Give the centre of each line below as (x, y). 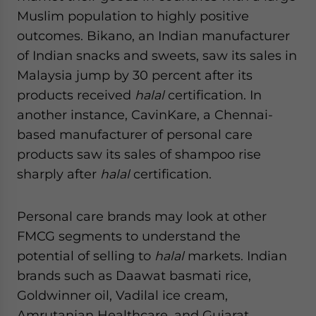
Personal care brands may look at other (142, 216)
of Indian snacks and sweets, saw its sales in (157, 55)
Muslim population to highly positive (133, 16)
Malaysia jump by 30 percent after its (135, 75)
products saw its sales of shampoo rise (139, 154)
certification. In (213, 95)
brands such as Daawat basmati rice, (134, 275)
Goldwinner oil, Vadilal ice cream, (122, 295)
